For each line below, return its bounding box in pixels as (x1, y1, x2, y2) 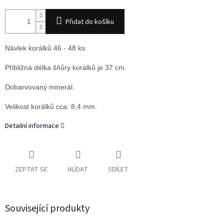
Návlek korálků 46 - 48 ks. (5, 44, 87, 52)
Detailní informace (5, 121, 59, 131)
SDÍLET (108, 164, 128, 175)
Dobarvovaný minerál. (5, 83, 74, 91)
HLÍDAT (67, 164, 88, 175)
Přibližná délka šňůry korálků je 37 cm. (5, 63, 126, 72)
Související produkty (5, 201, 89, 216)
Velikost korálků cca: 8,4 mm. (5, 102, 97, 111)
